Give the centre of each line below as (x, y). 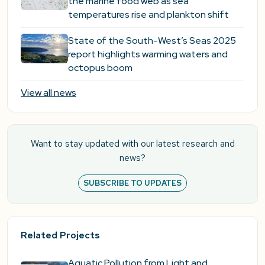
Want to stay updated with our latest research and (132, 144)
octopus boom (100, 68)
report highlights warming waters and (148, 54)
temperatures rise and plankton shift (148, 15)
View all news (49, 93)
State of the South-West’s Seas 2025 (152, 41)
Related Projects (60, 235)
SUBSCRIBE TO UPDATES (132, 183)
